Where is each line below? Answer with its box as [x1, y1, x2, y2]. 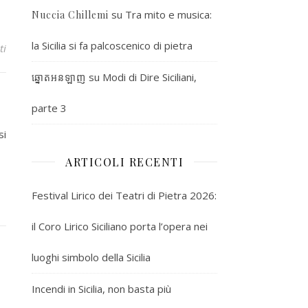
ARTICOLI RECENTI [65, 154, 184, 169]
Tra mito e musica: [125, 7, 212, 21]
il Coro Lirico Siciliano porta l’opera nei [32, 219, 208, 233]
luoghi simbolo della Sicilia [32, 250, 151, 264]
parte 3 [32, 100, 67, 115]
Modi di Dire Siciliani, [102, 69, 197, 84]
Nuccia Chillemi [32, 8, 109, 21]
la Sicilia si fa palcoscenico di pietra [32, 38, 192, 52]
